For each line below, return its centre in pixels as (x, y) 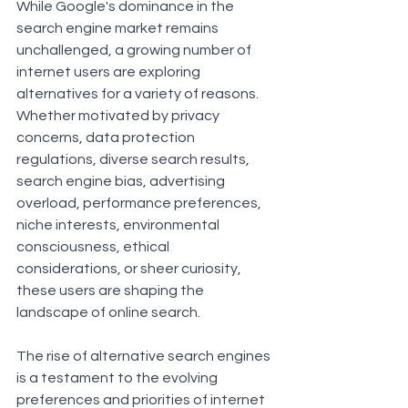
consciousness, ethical (94, 246)
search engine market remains (119, 28)
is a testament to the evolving (118, 377)
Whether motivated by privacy (119, 115)
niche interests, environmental (119, 224)
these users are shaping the (112, 290)
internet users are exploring (110, 71)
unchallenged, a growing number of (135, 50)
